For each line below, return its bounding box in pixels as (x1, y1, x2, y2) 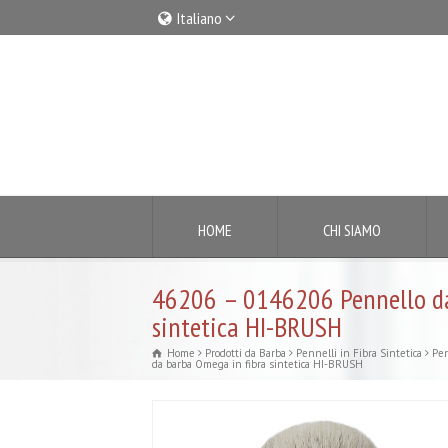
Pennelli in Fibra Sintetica (296, 346, 422, 360)
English (181, 70, 222, 90)
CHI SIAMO (323, 220, 381, 240)
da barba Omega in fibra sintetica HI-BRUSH (152, 357, 363, 371)
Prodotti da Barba (205, 346, 286, 360)
